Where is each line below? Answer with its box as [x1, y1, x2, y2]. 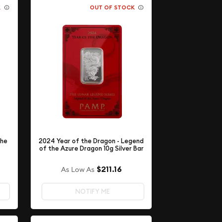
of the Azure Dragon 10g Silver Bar [39, 144, 144, 153]
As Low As [60, 165, 95, 174]
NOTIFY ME [75, 187, 111, 196]
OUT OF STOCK [89, 3, 135, 11]
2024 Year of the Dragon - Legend [39, 136, 144, 145]
